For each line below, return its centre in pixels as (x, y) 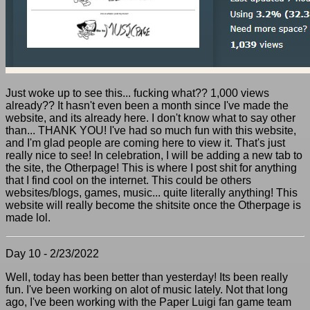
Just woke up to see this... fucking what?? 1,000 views (137, 93)
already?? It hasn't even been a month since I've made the (147, 106)
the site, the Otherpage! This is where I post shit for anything (151, 168)
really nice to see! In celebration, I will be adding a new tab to (154, 155)
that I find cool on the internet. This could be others (128, 180)
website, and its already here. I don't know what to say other (151, 118)
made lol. (28, 218)
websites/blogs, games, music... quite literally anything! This (152, 193)
